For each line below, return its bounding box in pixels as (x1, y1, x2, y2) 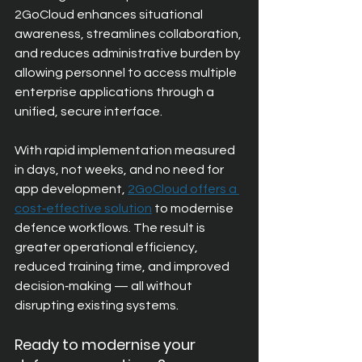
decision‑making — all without (15, 280, 195, 293)
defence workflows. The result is (15, 221, 208, 234)
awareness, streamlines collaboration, (15, 27, 244, 40)
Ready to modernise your (15, 335, 199, 355)
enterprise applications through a (15, 86, 217, 99)
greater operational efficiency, (15, 241, 200, 254)
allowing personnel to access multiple (15, 66, 239, 79)
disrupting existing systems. (15, 299, 179, 312)
